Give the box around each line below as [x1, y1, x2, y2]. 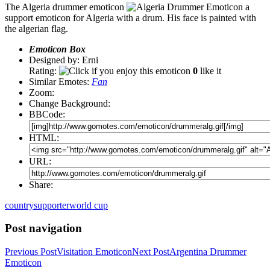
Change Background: [29, 98, 110, 108]
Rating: [29, 65, 59, 76]
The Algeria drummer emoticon [5, 1, 127, 12]
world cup [69, 199, 108, 210]
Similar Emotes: [29, 76, 92, 87]
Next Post [132, 246, 169, 257]
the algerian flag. [5, 23, 68, 34]
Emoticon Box [29, 43, 86, 54]
